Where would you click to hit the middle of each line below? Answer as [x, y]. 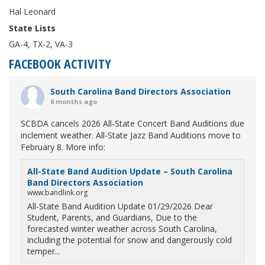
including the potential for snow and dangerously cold [130, 240]
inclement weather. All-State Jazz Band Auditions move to [131, 135]
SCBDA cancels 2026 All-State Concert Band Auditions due [132, 123]
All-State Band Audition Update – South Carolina [130, 171]
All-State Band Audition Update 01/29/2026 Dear [120, 206]
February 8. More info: [63, 147]
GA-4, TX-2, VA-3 [41, 44]
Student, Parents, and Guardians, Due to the [112, 217]
